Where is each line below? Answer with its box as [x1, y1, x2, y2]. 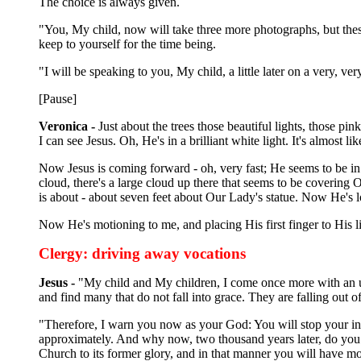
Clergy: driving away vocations [39, 244, 246, 262]
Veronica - [39, 118, 95, 133]
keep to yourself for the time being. [39, 36, 216, 51]
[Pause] [39, 91, 77, 106]
